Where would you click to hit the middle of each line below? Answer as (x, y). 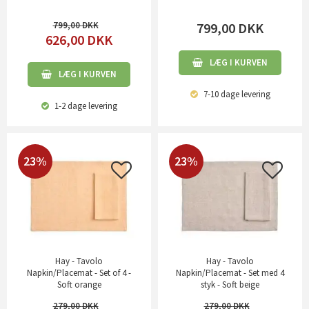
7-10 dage (220, 94)
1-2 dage (69, 106)
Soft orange (79, 284)
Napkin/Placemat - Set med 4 (230, 272)
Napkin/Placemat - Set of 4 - (79, 272)
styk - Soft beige (230, 284)
